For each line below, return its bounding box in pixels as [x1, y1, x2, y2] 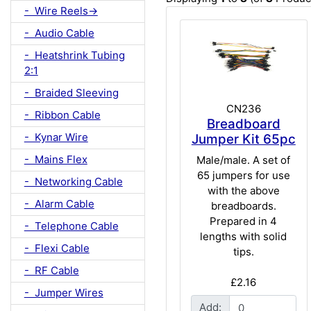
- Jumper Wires [24, 286, 103, 300]
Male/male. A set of [196, 153, 291, 167]
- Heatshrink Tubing [24, 49, 125, 62]
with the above [207, 183, 280, 197]
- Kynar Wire [24, 131, 88, 144]
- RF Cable [24, 264, 79, 278]
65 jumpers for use [196, 168, 290, 182]
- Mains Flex [24, 153, 87, 167]
